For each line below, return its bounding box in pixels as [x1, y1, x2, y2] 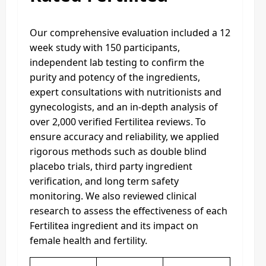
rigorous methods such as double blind [30, 144, 207, 158]
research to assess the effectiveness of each [30, 204, 227, 217]
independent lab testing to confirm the [30, 55, 204, 69]
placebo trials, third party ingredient [30, 159, 192, 173]
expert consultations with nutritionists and [30, 85, 221, 99]
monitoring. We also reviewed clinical [30, 189, 197, 202]
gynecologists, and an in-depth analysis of [30, 100, 218, 113]
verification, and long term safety [30, 174, 179, 188]
